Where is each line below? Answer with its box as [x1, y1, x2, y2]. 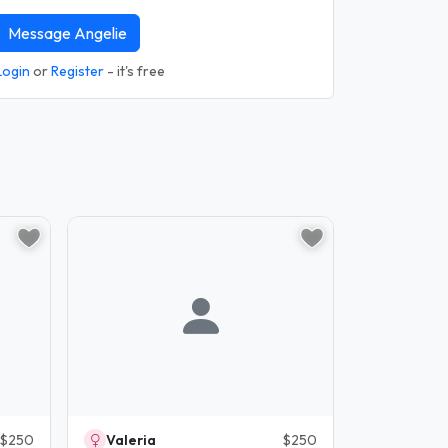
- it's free [104, 62, 165, 80]
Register [51, 62, 104, 80]
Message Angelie [8, 23, 127, 43]
